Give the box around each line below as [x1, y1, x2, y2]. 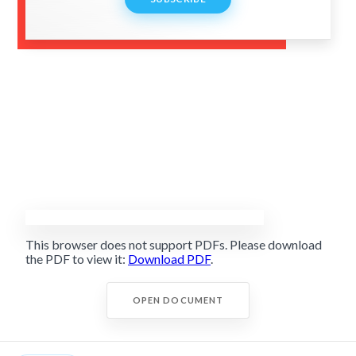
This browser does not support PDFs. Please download [25, 237, 322, 253]
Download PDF [128, 251, 211, 267]
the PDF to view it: [25, 251, 128, 267]
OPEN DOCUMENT [132, 295, 224, 306]
